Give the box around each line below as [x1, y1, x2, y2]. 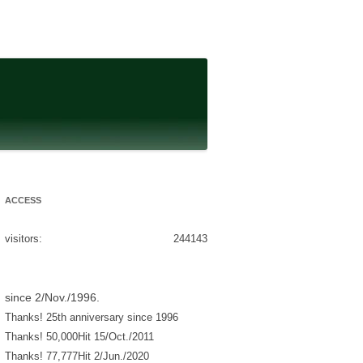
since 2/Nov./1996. [5, 290, 100, 304]
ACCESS [5, 194, 41, 205]
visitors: [5, 232, 42, 245]
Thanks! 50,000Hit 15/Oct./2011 [5, 330, 154, 343]
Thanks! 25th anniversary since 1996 [5, 310, 178, 323]
